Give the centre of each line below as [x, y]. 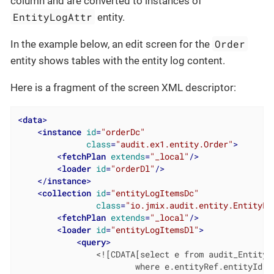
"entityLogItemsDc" [154, 194]
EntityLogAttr [53, 17]
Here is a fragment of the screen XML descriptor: [123, 88]
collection [66, 194]
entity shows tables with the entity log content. [118, 61]
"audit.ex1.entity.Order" [174, 145]
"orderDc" [123, 132]
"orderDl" [132, 169]
